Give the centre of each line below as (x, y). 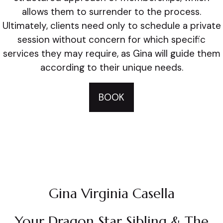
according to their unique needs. (111, 67)
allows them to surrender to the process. (111, 12)
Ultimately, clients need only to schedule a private (111, 26)
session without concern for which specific (111, 40)
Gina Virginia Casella (111, 194)
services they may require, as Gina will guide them (111, 54)
